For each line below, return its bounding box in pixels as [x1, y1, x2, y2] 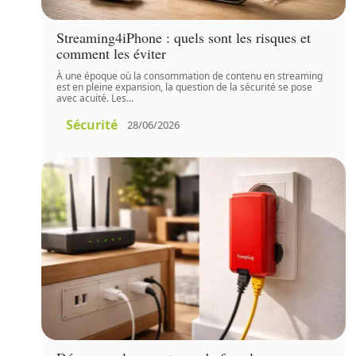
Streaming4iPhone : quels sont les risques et [56, 27, 311, 47]
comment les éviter [56, 43, 167, 63]
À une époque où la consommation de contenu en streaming [56, 68, 323, 83]
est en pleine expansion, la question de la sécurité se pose [56, 79, 313, 94]
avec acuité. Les [56, 91, 127, 105]
